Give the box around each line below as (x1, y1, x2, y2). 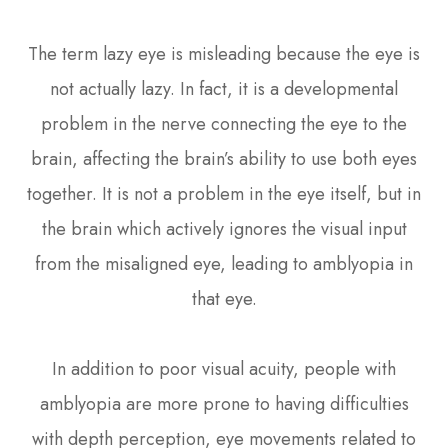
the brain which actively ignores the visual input (41, 215, 407, 242)
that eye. (191, 285, 257, 312)
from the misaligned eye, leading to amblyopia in (35, 250, 413, 277)
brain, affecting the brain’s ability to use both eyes (31, 145, 417, 172)
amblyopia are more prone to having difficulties (39, 390, 409, 417)
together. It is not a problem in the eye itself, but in (27, 180, 421, 207)
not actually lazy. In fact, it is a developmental (50, 75, 398, 102)
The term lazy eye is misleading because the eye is (28, 40, 420, 67)
